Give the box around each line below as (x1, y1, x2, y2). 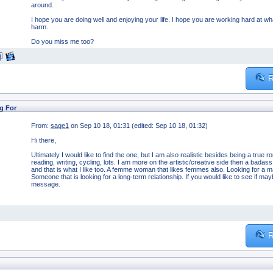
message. (31, 180, 60, 188)
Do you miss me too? (31, 37, 97, 45)
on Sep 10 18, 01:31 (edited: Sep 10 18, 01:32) (71, 121, 208, 129)
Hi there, (31, 136, 56, 144)
